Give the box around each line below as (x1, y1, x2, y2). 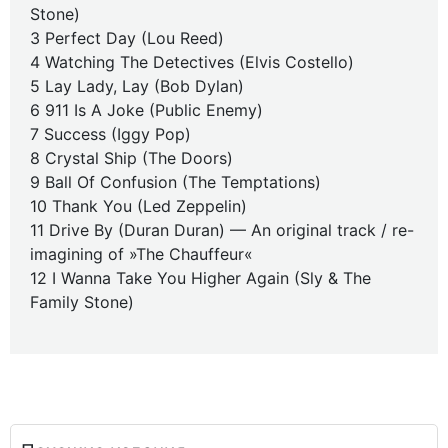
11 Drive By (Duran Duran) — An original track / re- (30, 220, 414, 240)
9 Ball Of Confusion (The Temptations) (30, 172, 321, 192)
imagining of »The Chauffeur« (30, 244, 253, 264)
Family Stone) (30, 292, 134, 312)
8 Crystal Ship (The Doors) (30, 148, 233, 168)
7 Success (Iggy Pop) (30, 124, 191, 144)
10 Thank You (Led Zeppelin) (30, 196, 247, 216)
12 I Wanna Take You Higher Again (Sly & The (30, 268, 371, 288)
